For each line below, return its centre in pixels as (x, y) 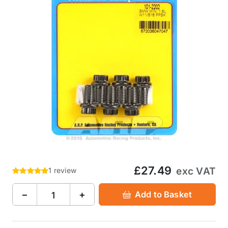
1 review (63, 170)
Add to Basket (164, 194)
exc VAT (196, 171)
